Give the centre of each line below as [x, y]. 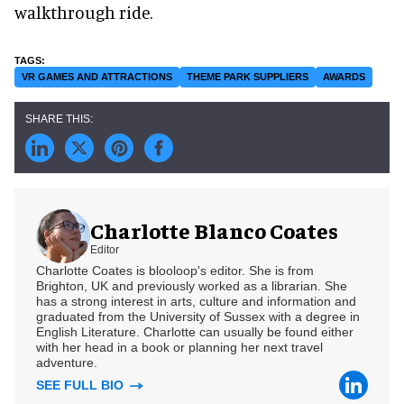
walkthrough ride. [83, 13]
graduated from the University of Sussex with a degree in [198, 317]
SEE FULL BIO [82, 386]
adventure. [67, 363]
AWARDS [344, 77]
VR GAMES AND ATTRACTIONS [97, 77]
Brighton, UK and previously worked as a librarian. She [192, 286]
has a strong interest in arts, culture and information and [196, 302]
